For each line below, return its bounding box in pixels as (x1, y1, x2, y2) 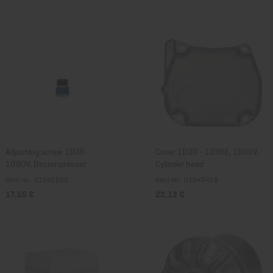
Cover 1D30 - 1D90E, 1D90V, (155, 144, 259, 157)
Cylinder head (155, 157, 204, 169)
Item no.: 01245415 (155, 174, 218, 185)
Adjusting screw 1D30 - (5, 144, 90, 157)
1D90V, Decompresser (5, 157, 87, 169)
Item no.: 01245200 (5, 174, 68, 185)
